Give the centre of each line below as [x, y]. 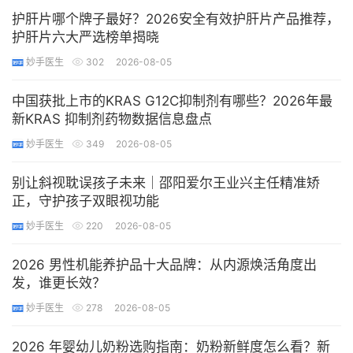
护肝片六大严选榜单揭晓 [85, 37]
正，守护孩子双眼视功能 [85, 201]
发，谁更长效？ [59, 283]
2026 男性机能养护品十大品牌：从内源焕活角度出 [164, 265]
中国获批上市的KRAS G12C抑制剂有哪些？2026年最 [172, 101]
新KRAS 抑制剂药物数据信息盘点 [112, 119]
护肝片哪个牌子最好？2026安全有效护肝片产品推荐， [176, 19]
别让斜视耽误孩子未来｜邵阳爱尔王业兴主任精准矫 [166, 183]
